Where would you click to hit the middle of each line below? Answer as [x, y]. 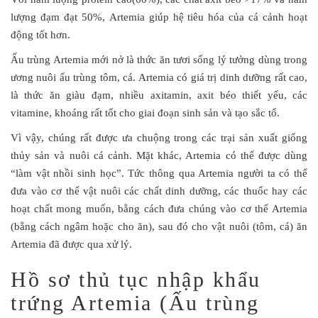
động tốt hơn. [42, 35]
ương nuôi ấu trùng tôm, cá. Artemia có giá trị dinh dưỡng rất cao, [159, 77]
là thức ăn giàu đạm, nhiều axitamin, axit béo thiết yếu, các [159, 95]
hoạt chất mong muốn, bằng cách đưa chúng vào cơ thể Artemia [159, 209]
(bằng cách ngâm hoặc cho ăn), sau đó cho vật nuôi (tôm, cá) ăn [159, 226]
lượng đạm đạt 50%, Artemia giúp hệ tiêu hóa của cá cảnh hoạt [159, 17]
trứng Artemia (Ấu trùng [135, 303]
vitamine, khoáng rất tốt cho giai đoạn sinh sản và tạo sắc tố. [145, 113]
